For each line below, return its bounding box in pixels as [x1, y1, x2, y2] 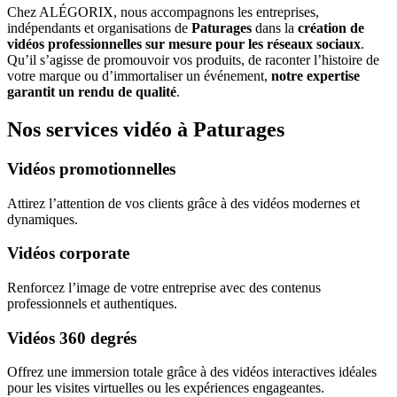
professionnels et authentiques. [7, 296, 177, 312]
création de [298, 20, 364, 36]
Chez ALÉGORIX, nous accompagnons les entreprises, [7, 4, 319, 20]
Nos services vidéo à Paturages [7, 117, 284, 141]
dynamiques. [7, 211, 78, 227]
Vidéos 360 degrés [7, 328, 136, 347]
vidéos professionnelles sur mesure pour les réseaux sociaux [7, 36, 361, 52]
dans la [252, 20, 298, 36]
